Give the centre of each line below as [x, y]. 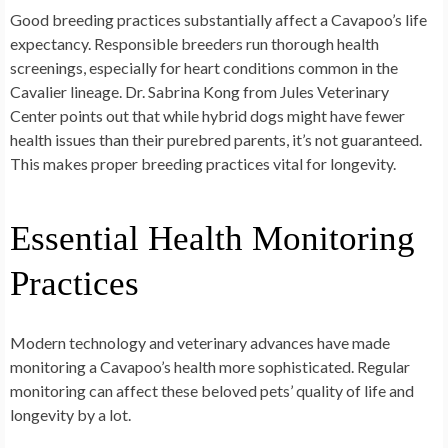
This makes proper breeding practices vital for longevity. [203, 164]
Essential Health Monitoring [212, 239]
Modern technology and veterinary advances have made [200, 343]
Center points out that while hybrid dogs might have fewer [207, 116]
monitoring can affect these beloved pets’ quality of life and [212, 391]
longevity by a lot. [70, 415]
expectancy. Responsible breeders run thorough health [194, 44]
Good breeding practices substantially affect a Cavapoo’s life [218, 20]
